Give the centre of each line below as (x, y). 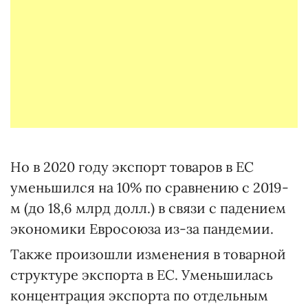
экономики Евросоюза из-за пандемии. (142, 228)
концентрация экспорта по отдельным (139, 295)
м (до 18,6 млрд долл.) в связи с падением (148, 208)
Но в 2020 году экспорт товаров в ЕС (132, 166)
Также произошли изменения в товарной (148, 254)
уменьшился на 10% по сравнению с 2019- (150, 187)
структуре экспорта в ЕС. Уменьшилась (142, 274)
